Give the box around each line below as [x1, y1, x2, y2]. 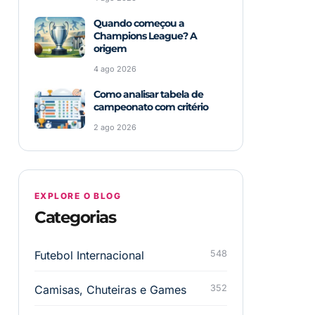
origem [94, 42, 127, 56]
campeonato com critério [94, 101, 208, 114]
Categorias [34, 207, 115, 228]
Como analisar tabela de [94, 88, 203, 101]
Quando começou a [94, 17, 184, 30]
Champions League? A [94, 30, 197, 43]
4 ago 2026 [94, 64, 136, 75]
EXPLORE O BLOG [34, 191, 122, 202]
